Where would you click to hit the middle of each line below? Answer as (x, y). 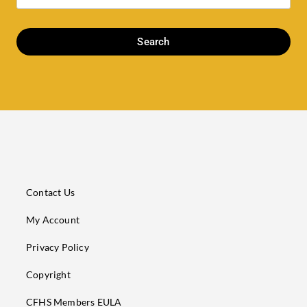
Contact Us (50, 193)
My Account (53, 220)
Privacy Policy (58, 247)
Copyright (48, 275)
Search (153, 41)
